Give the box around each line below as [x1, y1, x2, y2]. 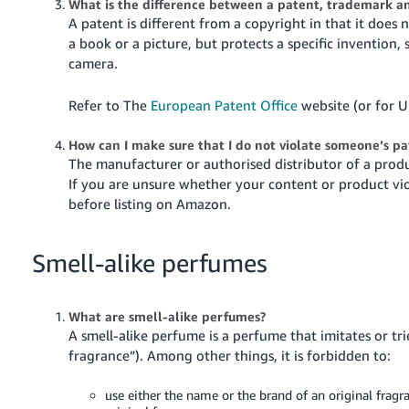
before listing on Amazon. [68, 194, 232, 212]
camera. [68, 54, 119, 71]
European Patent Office [151, 96, 299, 113]
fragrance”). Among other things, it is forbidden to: [68, 346, 392, 363]
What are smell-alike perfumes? [68, 308, 267, 324]
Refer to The [68, 96, 152, 113]
